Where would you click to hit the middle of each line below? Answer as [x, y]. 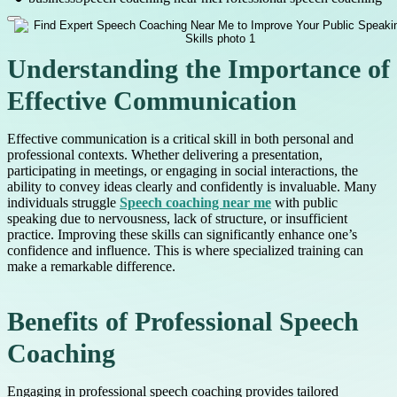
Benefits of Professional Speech [183, 322]
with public [304, 203]
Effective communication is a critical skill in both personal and [180, 139]
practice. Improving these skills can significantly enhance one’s [182, 235]
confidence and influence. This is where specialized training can [185, 251]
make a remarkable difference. [91, 267]
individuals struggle [63, 203]
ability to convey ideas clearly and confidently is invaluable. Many [192, 187]
